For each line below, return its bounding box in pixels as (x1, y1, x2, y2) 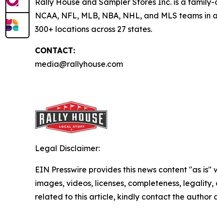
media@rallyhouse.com (35, 59, 123, 69)
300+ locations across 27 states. (35, 24, 152, 34)
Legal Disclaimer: (35, 143, 100, 153)
